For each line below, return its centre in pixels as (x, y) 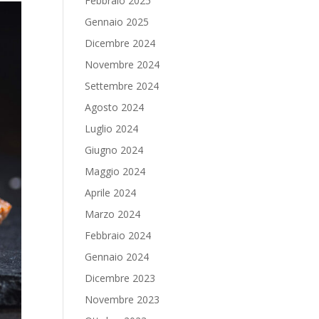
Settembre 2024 (122, 86)
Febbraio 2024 (118, 235)
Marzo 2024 (113, 214)
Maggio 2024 (115, 171)
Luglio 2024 (112, 129)
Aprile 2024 (111, 193)
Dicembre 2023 (120, 278)
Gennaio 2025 (117, 22)
